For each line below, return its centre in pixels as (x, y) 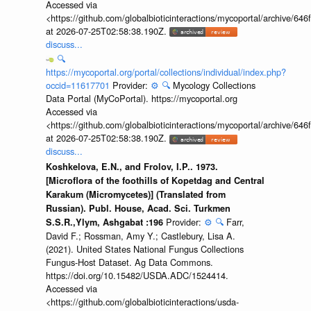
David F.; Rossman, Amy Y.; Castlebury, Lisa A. (140, 235)
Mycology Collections (214, 85)
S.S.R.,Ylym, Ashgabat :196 (106, 222)
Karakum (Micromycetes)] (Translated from (135, 194)
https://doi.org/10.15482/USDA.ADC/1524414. (137, 275)
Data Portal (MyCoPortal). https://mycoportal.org (141, 99)
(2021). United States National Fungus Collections (144, 249)
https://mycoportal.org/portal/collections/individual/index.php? (166, 72)
